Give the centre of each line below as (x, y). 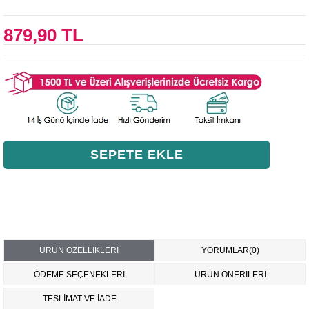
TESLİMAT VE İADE (79, 299)
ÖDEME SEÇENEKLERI (79, 275)
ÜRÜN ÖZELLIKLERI (79, 250)
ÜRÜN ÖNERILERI (230, 275)
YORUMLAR (225, 250)
